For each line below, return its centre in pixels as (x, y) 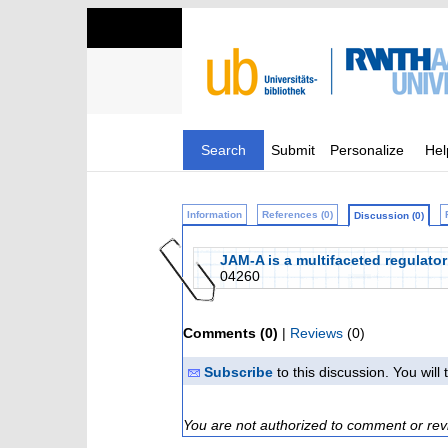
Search (223, 150)
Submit (293, 150)
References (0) (297, 214)
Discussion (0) (389, 215)
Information (214, 214)
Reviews (316, 333)
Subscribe (238, 372)
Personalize (367, 150)
